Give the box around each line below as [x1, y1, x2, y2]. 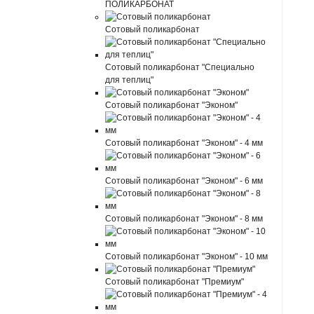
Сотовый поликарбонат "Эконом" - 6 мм [105, 176, 264, 186]
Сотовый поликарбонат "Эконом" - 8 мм [105, 214, 264, 224]
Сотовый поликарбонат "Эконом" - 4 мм [105, 138, 264, 148]
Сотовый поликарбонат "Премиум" [105, 277, 245, 287]
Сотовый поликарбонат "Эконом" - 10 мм [105, 252, 268, 261]
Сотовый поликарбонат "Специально [105, 62, 255, 72]
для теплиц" [105, 75, 154, 85]
